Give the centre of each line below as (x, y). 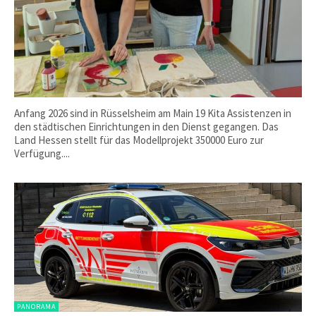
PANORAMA (36, 307)
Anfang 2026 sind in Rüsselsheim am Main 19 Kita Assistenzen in (153, 113)
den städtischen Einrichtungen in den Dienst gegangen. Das (146, 126)
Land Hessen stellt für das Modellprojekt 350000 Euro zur (139, 140)
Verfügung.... (42, 153)
